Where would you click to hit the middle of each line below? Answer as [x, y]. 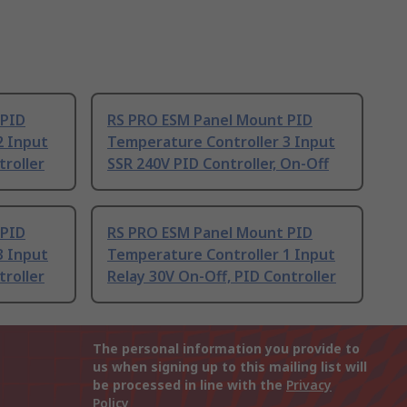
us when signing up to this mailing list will [230, 367]
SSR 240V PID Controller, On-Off [218, 164]
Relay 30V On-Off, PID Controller [222, 277]
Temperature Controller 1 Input [221, 255]
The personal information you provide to [226, 349]
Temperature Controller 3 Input [221, 142]
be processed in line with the [189, 385]
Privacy [309, 385]
